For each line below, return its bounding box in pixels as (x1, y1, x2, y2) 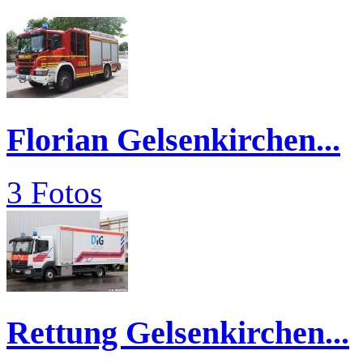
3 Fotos (6, 174, 102, 210)
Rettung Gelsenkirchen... (6, 314, 349, 352)
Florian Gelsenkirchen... (6, 122, 340, 159)
